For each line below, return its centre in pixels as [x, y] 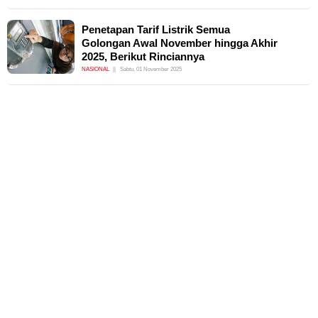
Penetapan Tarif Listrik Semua [156, 29]
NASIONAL [95, 69]
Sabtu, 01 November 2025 [151, 69]
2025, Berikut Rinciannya [143, 56]
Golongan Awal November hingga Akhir [180, 43]
